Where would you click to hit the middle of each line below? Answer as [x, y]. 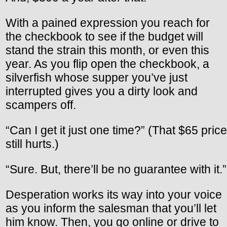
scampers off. [41, 105]
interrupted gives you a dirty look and [102, 91]
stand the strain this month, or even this [107, 50]
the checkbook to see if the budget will [104, 36]
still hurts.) [32, 144]
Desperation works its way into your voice [114, 194]
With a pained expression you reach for [108, 23]
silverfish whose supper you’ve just [97, 77]
